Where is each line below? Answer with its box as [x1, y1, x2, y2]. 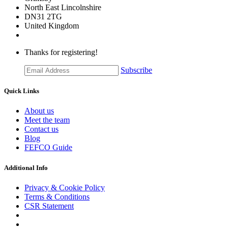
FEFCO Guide [24, 143, 72, 152]
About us [24, 106, 54, 116]
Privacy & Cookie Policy [24, 183, 105, 192]
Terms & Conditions [24, 192, 90, 201]
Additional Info [4, 163, 48, 172]
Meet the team [24, 116, 70, 125]
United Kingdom [24, 21, 79, 31]
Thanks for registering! [24, 48, 98, 57]
